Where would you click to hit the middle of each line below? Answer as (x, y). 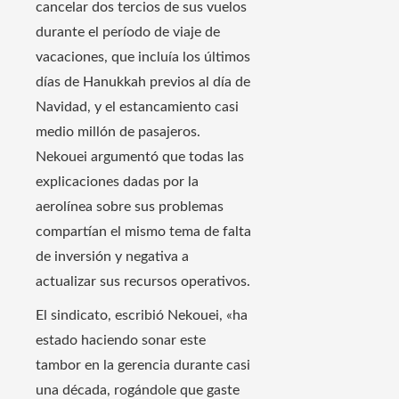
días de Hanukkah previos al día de (143, 82)
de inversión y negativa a (112, 257)
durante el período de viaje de (128, 33)
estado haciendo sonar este (121, 341)
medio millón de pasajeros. (118, 132)
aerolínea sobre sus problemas (130, 207)
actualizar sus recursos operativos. (143, 282)
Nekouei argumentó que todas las (140, 157)
